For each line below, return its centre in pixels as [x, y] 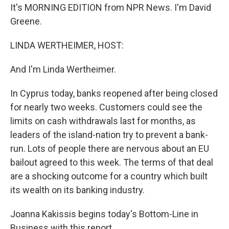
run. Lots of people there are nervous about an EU [110, 148]
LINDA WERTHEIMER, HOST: [67, 45]
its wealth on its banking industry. [77, 190]
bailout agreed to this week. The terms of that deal [112, 162]
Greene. [26, 21]
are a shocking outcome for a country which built [109, 176]
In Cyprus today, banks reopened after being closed [114, 93]
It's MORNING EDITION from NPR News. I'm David [111, 7]
